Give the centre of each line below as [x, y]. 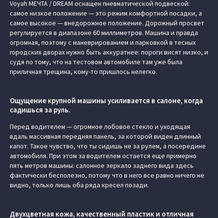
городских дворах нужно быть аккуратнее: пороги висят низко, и [109, 52]
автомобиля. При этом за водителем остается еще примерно [103, 156]
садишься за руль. [40, 110]
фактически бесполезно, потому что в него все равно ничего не [107, 175]
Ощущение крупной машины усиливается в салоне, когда [106, 100]
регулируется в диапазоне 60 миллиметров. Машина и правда [104, 33]
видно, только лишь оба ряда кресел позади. [79, 185]
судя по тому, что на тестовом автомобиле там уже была [96, 62]
